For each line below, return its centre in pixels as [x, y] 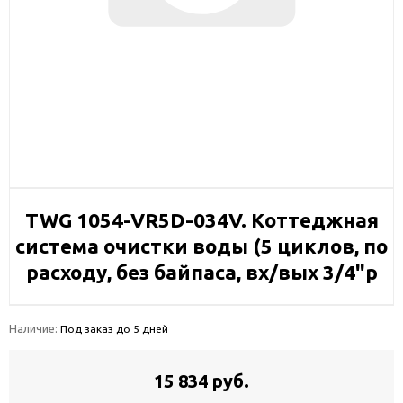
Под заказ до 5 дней [114, 329]
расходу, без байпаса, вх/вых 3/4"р [201, 272]
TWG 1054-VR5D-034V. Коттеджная [201, 220]
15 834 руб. [201, 381]
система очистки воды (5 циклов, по [201, 246]
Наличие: [35, 328]
